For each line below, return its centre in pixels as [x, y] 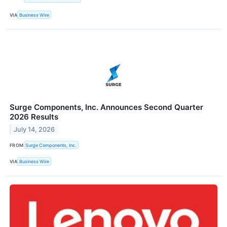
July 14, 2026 [34, 130]
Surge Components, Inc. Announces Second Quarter [106, 107]
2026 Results [34, 117]
